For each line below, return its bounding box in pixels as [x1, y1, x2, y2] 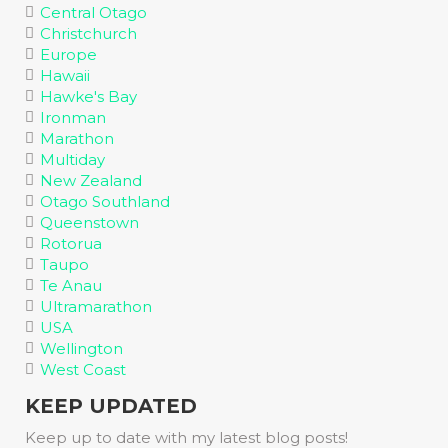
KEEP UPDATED [25, 394, 197, 418]
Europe [40, 45, 97, 64]
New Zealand [40, 171, 142, 190]
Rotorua [40, 234, 102, 253]
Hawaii [40, 66, 90, 85]
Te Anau [40, 276, 102, 295]
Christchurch [40, 24, 137, 43]
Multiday [40, 150, 105, 169]
